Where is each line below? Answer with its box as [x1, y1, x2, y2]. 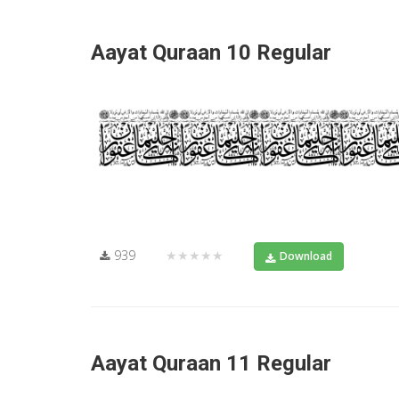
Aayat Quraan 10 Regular [91, 39, 331, 65]
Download [280, 248, 332, 265]
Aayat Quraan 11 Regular [91, 351, 331, 377]
